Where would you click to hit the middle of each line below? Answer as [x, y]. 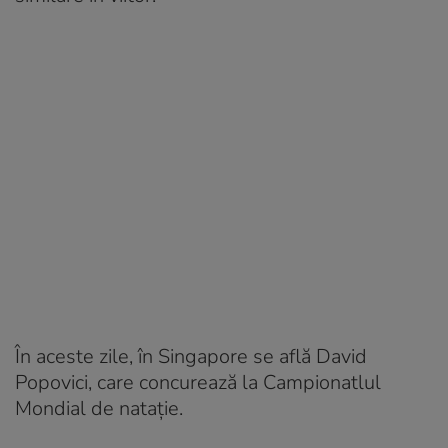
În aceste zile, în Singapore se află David [191, 356]
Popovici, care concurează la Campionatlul [198, 382]
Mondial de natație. [99, 408]
